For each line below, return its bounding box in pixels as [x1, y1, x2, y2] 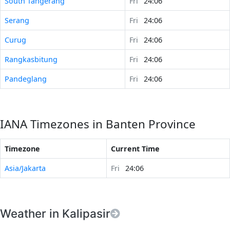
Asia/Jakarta [5, 163, 46, 173]
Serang [5, 15, 29, 25]
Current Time [111, 143, 160, 154]
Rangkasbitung [5, 54, 57, 64]
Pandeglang [5, 73, 47, 84]
